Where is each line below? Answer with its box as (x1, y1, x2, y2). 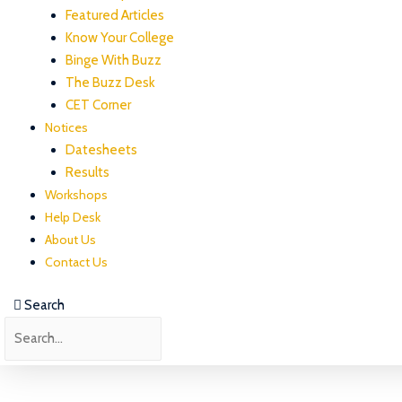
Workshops (45, 187, 108, 204)
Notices (45, 119, 88, 136)
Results (65, 164, 109, 181)
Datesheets (65, 142, 137, 159)
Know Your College (65, 30, 174, 47)
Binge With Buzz (65, 52, 162, 69)
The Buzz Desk (65, 74, 155, 92)
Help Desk (45, 209, 100, 226)
